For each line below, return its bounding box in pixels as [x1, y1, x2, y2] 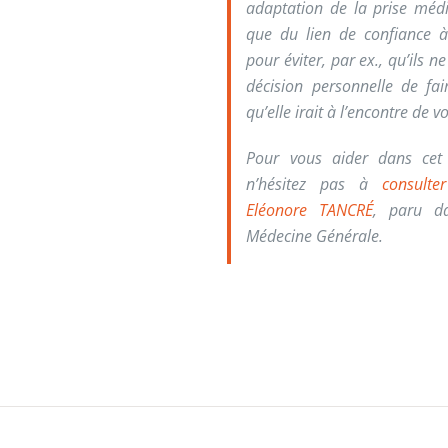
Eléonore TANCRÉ [246, 199, 374, 221]
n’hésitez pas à [246, 173, 382, 195]
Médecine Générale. [246, 225, 384, 247]
